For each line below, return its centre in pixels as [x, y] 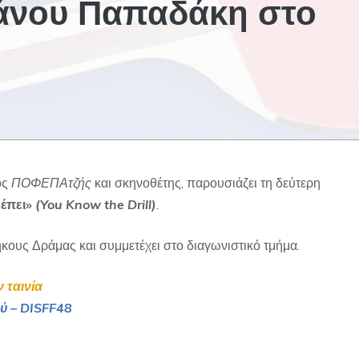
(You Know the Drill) [96, 204]
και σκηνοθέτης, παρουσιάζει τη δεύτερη [206, 183]
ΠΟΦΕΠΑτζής [51, 183]
